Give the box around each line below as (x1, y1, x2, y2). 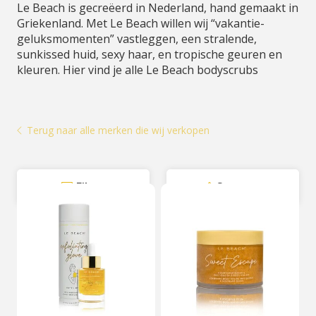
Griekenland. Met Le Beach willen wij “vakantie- (17, 16, 265, 31)
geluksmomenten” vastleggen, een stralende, (17, 31, 257, 47)
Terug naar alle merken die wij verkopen (27, 123, 209, 137)
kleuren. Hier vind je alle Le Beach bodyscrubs (17, 62, 258, 78)
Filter (76, 179, 105, 195)
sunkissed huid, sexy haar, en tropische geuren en (17, 47, 282, 62)
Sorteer (217, 179, 260, 195)
